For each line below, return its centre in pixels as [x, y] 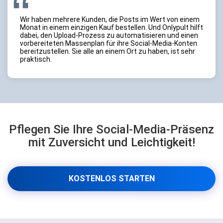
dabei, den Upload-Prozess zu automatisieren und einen [109, 35]
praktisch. [36, 59]
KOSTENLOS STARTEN [111, 178]
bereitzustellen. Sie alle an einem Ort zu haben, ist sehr [108, 51]
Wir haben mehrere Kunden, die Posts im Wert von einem [110, 19]
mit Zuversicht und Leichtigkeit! [111, 142]
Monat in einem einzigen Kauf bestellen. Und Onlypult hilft [111, 27]
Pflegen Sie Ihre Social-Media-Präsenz [111, 129]
